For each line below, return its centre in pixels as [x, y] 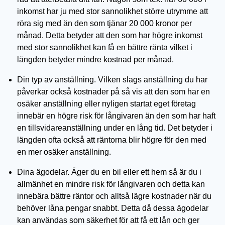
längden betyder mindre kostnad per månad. [95, 60]
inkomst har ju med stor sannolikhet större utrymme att [113, 11]
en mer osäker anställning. [64, 152]
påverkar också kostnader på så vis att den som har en [114, 92]
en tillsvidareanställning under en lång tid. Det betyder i [115, 128]
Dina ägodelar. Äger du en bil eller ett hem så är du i [109, 172]
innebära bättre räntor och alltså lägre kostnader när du [114, 196]
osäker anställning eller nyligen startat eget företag [106, 104]
